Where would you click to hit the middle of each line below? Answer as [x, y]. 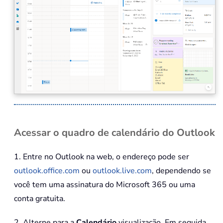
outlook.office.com [47, 170]
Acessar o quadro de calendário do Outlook [114, 132]
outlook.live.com [122, 170]
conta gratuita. [40, 198]
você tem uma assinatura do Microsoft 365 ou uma [105, 184]
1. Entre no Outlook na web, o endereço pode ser [102, 157]
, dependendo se [181, 170]
